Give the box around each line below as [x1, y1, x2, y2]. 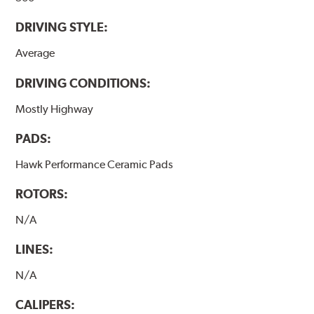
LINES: [15, 241, 54, 257]
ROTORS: [15, 186, 69, 201]
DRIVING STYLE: [15, 20, 109, 35]
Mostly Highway [15, 102, 94, 116]
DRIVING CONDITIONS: [15, 75, 151, 90]
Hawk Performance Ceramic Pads [15, 157, 174, 171]
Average [15, 46, 55, 60]
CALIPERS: [15, 296, 76, 312]
